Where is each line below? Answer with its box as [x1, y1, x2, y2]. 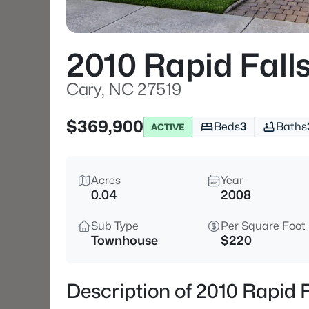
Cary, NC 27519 [66, 79, 181, 99]
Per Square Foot [221, 219, 306, 232]
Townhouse [91, 233, 158, 248]
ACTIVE [151, 121, 185, 132]
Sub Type [91, 219, 139, 232]
